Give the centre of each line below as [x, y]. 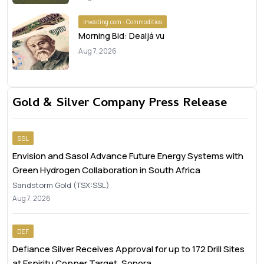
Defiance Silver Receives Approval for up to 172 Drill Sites [128, 249]
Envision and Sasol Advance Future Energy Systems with [128, 156]
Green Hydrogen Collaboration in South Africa [106, 170]
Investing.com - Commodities [123, 22]
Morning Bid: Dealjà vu [121, 36]
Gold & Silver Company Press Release [120, 104]
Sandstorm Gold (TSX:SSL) [61, 185]
